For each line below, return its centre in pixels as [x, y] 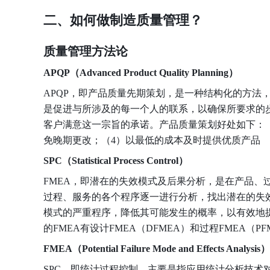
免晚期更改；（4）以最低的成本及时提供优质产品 [152, 140]
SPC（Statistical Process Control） [116, 161]
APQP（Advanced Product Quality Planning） [141, 73]
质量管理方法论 [86, 51]
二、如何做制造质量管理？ [123, 20]
